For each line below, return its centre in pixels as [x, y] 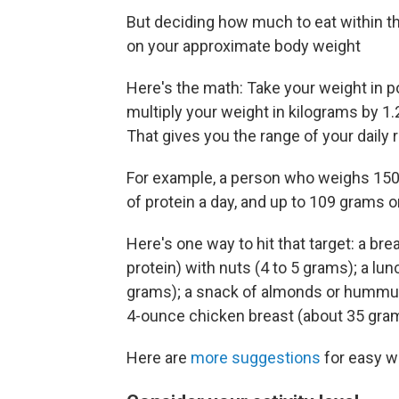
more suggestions [256, 358]
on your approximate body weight [244, 46]
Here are [159, 358]
